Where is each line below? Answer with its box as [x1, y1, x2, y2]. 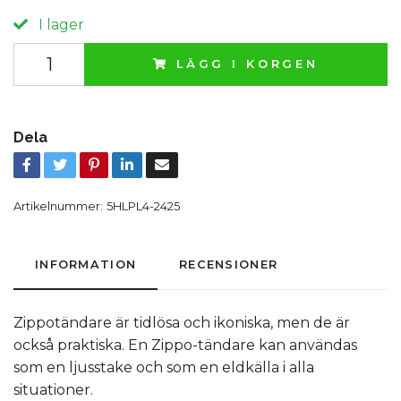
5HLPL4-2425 [107, 200, 180, 213]
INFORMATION [35, 258, 137, 271]
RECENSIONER [179, 258, 278, 271]
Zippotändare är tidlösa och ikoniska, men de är [13, 314, 350, 331]
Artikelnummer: [13, 200, 103, 213]
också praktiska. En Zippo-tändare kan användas [13, 337, 357, 354]
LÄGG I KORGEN [175, 57, 319, 71]
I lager [35, 16, 84, 33]
